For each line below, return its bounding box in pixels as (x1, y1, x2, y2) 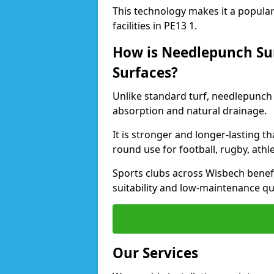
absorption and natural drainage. (113, 104, 267, 117)
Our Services (113, 243, 198, 262)
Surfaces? (113, 63, 178, 82)
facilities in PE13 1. (113, 19, 197, 32)
